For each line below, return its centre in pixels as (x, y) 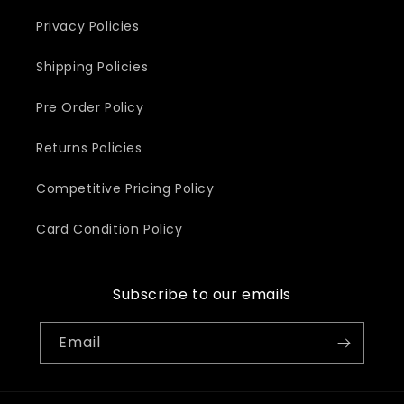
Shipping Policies (92, 67)
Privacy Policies (88, 26)
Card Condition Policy (110, 229)
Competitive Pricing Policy (125, 188)
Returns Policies (89, 148)
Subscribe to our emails (202, 294)
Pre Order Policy (90, 107)
